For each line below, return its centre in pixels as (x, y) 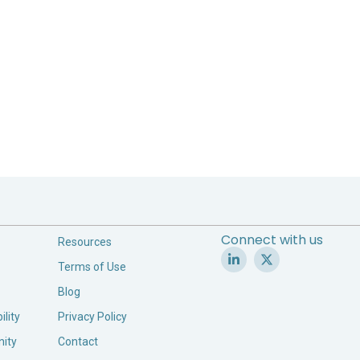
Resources (85, 242)
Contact (78, 342)
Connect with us (272, 240)
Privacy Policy (93, 317)
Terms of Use (92, 267)
